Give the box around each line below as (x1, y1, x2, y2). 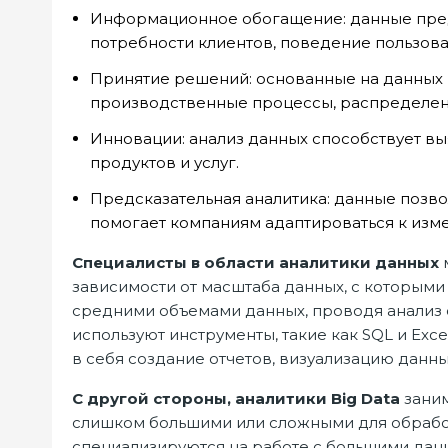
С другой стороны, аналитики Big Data (72, 389, 400, 408)
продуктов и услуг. (90, 153, 239, 172)
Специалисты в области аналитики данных (72, 253, 439, 272)
